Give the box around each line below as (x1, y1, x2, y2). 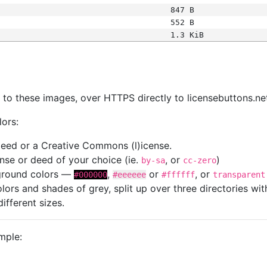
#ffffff (162, 170, 195, 179)
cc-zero (183, 156, 216, 165)
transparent (213, 170, 265, 179)
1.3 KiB (170, 30, 204, 39)
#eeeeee (113, 170, 146, 179)
